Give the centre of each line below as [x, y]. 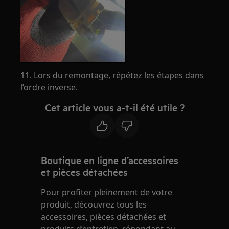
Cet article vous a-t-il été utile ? [114, 108]
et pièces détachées [85, 172]
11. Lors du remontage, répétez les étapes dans [112, 75]
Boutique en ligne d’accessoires [110, 160]
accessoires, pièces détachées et [104, 217]
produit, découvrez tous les [94, 205]
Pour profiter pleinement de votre [107, 192]
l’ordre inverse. [49, 88]
